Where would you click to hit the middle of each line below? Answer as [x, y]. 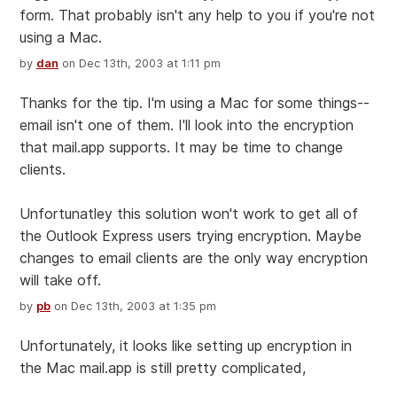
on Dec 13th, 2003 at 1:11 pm [140, 64]
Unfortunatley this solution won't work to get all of [189, 214]
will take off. [60, 280]
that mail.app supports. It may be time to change [181, 148]
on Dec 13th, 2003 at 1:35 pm [133, 307]
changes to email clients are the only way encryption [194, 258]
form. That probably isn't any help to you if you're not [197, 16]
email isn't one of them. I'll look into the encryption [187, 125]
